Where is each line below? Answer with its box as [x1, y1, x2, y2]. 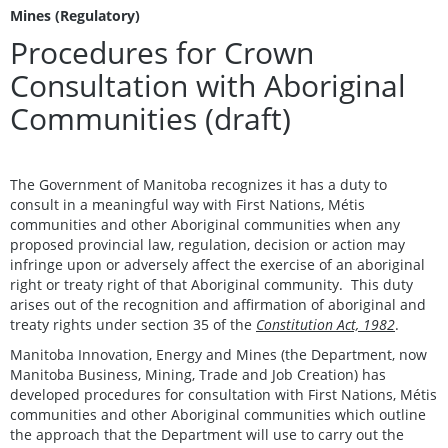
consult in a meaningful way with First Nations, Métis [10, 194, 365, 214]
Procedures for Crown [10, 31, 314, 73]
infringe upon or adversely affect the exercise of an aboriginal [10, 254, 425, 274]
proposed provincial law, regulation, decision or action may [10, 234, 405, 254]
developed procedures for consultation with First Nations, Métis [10, 384, 437, 404]
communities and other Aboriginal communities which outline [10, 404, 426, 424]
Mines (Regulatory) [10, 5, 140, 25]
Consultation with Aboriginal [10, 64, 406, 106]
